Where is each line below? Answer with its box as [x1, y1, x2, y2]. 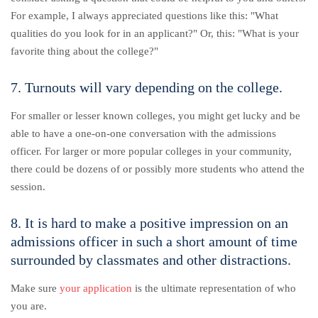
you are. [11, 300, 47, 312]
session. [11, 180, 48, 192]
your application [60, 282, 132, 294]
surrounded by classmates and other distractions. [11, 251, 291, 268]
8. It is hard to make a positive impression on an [11, 214, 288, 231]
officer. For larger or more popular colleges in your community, [11, 145, 292, 157]
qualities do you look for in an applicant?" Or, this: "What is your [11, 27, 299, 39]
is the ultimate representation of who [132, 282, 296, 294]
